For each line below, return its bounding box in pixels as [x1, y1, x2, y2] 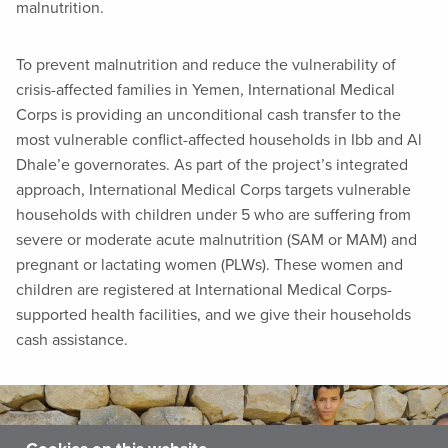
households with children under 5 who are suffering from [16, 204, 411, 225]
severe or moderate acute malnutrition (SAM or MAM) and [16, 229, 417, 250]
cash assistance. [16, 329, 128, 350]
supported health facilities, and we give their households [16, 304, 411, 325]
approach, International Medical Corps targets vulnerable [16, 179, 411, 200]
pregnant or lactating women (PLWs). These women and [16, 254, 403, 275]
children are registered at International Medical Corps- [16, 279, 392, 300]
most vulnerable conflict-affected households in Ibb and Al [16, 129, 422, 150]
